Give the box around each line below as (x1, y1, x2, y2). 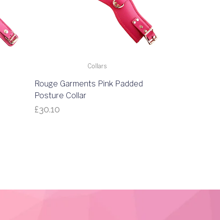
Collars (87, 62, 107, 70)
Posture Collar (34, 91, 86, 101)
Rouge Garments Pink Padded (34, 79, 143, 89)
